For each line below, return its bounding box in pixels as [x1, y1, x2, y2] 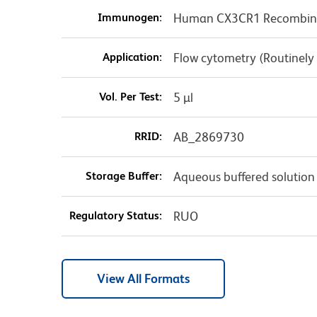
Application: [102, 50, 162, 64]
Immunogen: [97, 10, 162, 24]
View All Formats [97, 270, 190, 286]
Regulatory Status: [69, 208, 162, 222]
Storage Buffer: [85, 168, 162, 183]
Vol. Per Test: [98, 89, 162, 103]
